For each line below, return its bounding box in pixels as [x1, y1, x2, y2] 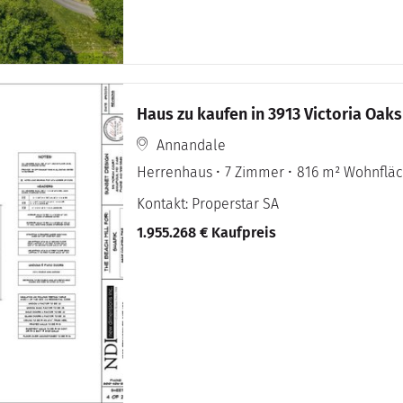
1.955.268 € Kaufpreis [137, 224, 277, 242]
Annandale [157, 137, 227, 155]
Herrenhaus [137, 164, 213, 182]
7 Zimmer [225, 164, 285, 182]
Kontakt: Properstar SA [137, 195, 280, 213]
